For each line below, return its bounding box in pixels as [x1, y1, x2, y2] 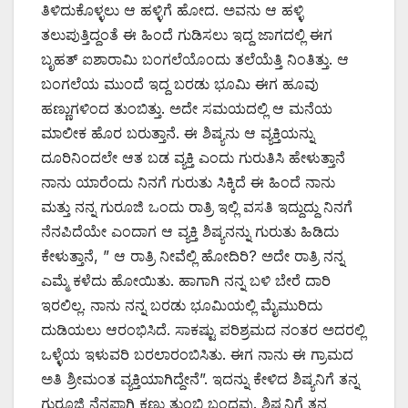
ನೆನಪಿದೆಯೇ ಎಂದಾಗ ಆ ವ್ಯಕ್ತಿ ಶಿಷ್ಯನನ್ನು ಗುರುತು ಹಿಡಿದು [41, 221, 339, 240]
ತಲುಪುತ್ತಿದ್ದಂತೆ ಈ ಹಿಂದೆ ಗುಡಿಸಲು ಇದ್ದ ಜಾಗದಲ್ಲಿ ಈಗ [41, 25, 332, 44]
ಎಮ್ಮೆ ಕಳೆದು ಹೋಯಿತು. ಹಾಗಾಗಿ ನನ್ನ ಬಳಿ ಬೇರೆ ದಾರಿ [41, 270, 331, 290]
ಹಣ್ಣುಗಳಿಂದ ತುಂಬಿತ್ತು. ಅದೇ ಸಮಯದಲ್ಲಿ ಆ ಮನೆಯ [41, 98, 332, 117]
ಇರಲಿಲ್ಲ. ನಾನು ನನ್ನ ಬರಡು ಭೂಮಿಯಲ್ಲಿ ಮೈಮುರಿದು [41, 295, 322, 314]
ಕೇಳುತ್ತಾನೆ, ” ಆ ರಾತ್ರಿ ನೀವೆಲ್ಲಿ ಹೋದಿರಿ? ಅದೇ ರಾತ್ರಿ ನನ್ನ [41, 246, 344, 265]
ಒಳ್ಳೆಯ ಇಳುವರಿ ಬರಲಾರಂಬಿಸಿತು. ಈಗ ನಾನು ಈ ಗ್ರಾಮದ [41, 344, 353, 363]
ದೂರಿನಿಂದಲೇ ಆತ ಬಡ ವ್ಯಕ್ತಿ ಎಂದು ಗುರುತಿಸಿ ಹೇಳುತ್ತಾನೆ [41, 148, 345, 167]
